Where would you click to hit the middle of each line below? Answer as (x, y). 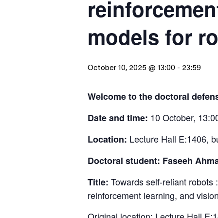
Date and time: (118, 118)
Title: (99, 182)
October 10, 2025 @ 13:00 (131, 68)
